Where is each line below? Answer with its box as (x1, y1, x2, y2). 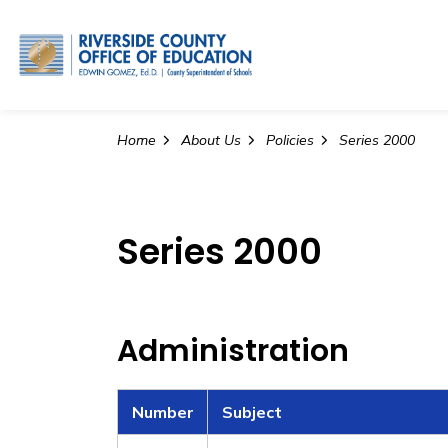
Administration (117, 330, 349, 372)
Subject (218, 402, 282, 422)
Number (128, 402, 194, 422)
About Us (181, 131, 241, 149)
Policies (266, 131, 314, 149)
